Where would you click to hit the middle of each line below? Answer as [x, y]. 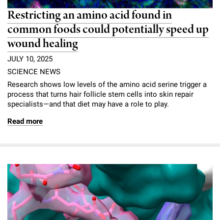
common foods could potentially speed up [108, 29]
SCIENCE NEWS [34, 72]
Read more [25, 122]
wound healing [43, 44]
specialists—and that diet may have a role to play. [88, 104]
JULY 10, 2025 [30, 59]
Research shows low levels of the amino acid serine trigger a [107, 85]
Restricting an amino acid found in [90, 15]
